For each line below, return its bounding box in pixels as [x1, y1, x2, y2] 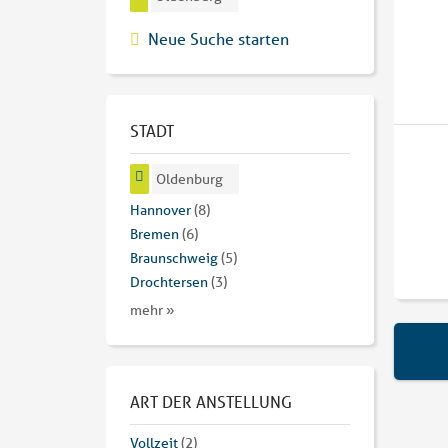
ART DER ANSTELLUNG [130, 391, 292, 413]
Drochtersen [130, 273, 208, 292]
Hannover [130, 201, 191, 220]
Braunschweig [130, 249, 218, 268]
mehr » [130, 301, 175, 320]
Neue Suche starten [148, 27, 289, 49]
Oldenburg [156, 169, 224, 188]
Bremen [130, 225, 179, 244]
